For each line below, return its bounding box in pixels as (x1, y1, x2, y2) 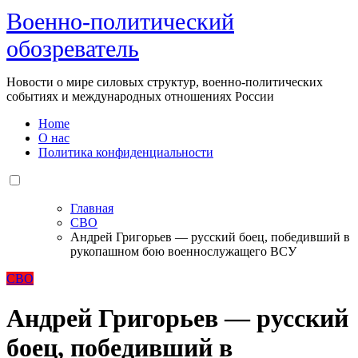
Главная (70, 201, 113, 216)
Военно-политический (6, 8, 234, 35)
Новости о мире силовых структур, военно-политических (6, 75, 323, 89)
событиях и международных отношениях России (6, 89, 274, 104)
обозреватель (6, 35, 139, 62)
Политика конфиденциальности (38, 145, 213, 160)
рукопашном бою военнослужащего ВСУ (70, 245, 296, 259)
